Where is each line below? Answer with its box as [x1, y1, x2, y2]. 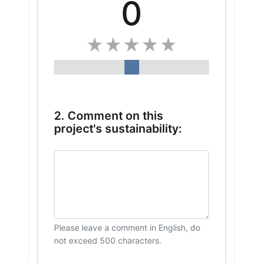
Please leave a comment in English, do [53, 222, 200, 232]
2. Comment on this [53, 109, 163, 123]
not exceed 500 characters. [53, 235, 161, 245]
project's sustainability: [53, 122, 182, 136]
